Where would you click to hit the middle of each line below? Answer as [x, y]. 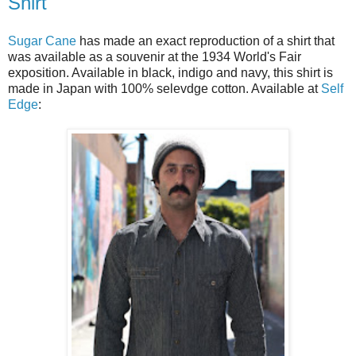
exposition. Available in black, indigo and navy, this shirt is [170, 72]
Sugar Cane [42, 41]
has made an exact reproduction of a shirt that [205, 41]
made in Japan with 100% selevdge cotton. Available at [164, 88]
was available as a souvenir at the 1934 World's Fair [155, 56]
